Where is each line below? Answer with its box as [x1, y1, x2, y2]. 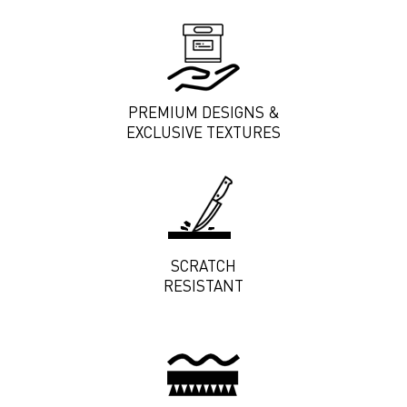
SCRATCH [171, 255, 236, 275]
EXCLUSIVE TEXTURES [126, 122, 281, 142]
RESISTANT [164, 275, 243, 295]
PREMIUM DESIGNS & [127, 102, 280, 122]
